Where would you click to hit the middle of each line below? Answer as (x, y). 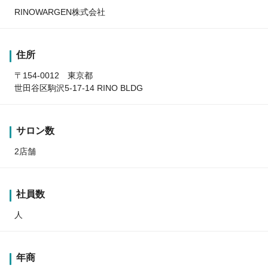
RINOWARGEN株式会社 (60, 12)
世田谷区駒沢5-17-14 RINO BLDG (79, 88)
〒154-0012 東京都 (54, 76)
